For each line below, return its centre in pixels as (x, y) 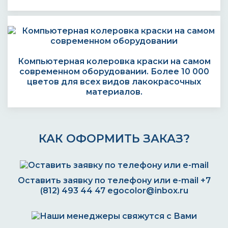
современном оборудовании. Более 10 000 (114, 72)
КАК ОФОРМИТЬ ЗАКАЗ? (114, 139)
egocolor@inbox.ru (148, 191)
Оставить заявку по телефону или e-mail (109, 180)
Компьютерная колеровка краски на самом (114, 61)
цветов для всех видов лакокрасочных (114, 82)
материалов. (114, 92)
